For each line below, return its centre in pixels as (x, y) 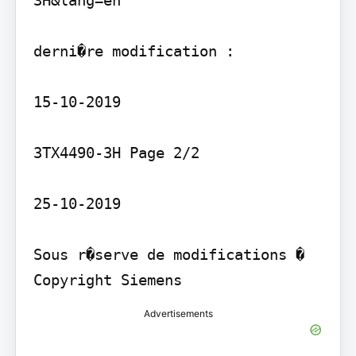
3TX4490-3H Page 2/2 (116, 153)
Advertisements (178, 314)
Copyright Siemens (107, 280)
